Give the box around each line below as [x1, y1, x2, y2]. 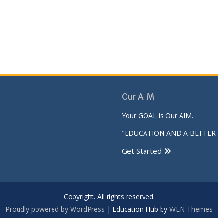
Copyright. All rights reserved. [63, 192, 155, 201]
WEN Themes [169, 204, 213, 214]
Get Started [122, 146, 162, 156]
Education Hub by [112, 204, 169, 214]
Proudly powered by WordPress [5, 204, 105, 214]
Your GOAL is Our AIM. [122, 111, 193, 120]
